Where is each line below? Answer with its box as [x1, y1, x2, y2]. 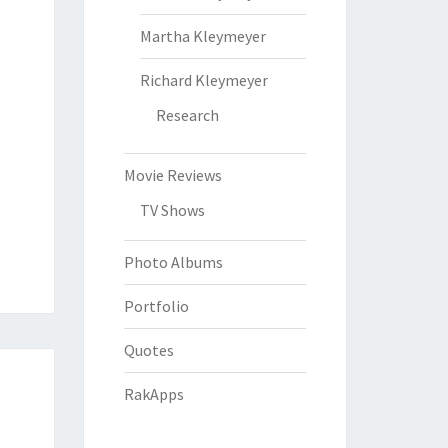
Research [155, 105, 219, 125]
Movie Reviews [123, 165, 222, 185]
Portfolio [123, 296, 189, 316]
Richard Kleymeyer [139, 70, 268, 90]
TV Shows [139, 200, 205, 220]
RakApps [123, 384, 184, 404]
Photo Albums [123, 252, 223, 272]
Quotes [123, 340, 174, 360]
